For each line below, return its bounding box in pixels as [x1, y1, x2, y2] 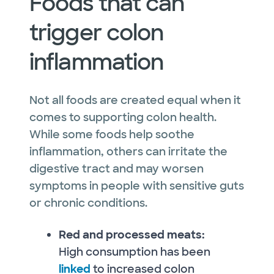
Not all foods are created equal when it [29, 92, 241, 108]
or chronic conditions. [29, 195, 147, 210]
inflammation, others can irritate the [29, 144, 228, 159]
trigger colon [29, 18, 164, 47]
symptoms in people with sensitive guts [29, 178, 244, 193]
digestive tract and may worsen [29, 161, 204, 176]
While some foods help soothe [29, 127, 194, 142]
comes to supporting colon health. [29, 109, 217, 125]
